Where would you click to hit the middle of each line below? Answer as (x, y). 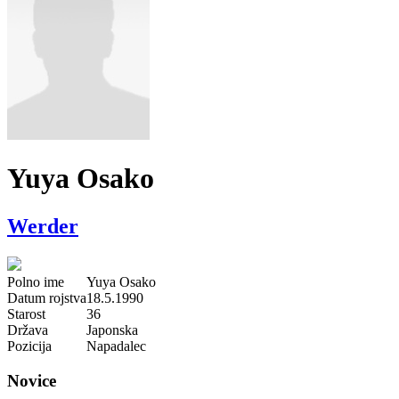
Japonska (112, 330)
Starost (26, 313)
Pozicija (29, 346)
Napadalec (116, 346)
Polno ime (36, 281)
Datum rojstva (47, 297)
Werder (43, 226)
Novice (32, 380)
